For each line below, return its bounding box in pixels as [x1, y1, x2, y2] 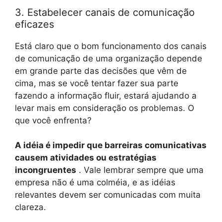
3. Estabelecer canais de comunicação [15, 6, 195, 18]
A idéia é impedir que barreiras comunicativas [15, 140, 207, 151]
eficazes [15, 18, 54, 30]
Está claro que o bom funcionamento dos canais [15, 41, 207, 51]
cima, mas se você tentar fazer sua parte [15, 78, 178, 88]
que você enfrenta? [15, 115, 92, 125]
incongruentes [15, 165, 76, 175]
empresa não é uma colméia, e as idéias [15, 177, 175, 188]
